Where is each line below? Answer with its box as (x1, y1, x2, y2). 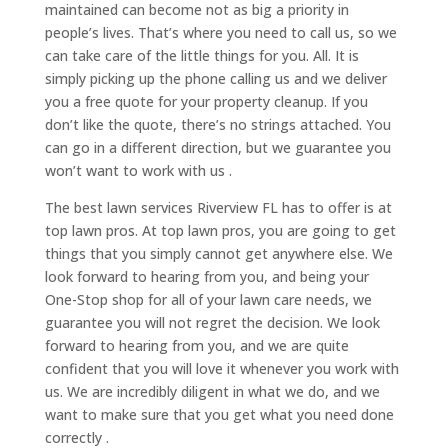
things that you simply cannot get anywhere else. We (44, 244, 393, 264)
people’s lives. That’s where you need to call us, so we (44, 23, 397, 43)
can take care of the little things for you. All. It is (44, 46, 359, 66)
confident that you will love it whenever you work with (44, 359, 399, 379)
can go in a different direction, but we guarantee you (44, 138, 391, 158)
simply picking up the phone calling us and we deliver (44, 69, 387, 89)
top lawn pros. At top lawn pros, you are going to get (44, 221, 396, 241)
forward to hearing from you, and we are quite (44, 336, 349, 356)
